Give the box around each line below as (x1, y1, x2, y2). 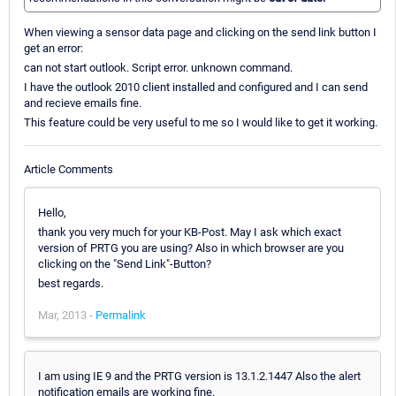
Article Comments (24, 162, 113, 176)
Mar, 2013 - (38, 308, 95, 322)
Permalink (95, 308, 146, 322)
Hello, (38, 205, 66, 219)
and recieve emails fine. (24, 96, 141, 110)
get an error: (24, 42, 83, 56)
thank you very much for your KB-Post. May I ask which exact (38, 225, 341, 239)
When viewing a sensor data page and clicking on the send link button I (24, 26, 377, 40)
